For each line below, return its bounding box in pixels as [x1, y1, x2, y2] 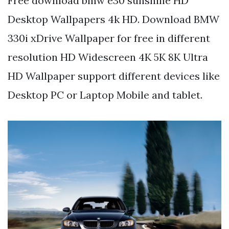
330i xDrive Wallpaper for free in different [8, 31, 210, 44]
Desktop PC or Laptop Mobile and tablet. [8, 88, 202, 101]
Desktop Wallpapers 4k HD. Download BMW [8, 12, 219, 26]
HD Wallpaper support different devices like [8, 69, 220, 82]
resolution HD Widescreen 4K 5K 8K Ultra [8, 50, 208, 63]
